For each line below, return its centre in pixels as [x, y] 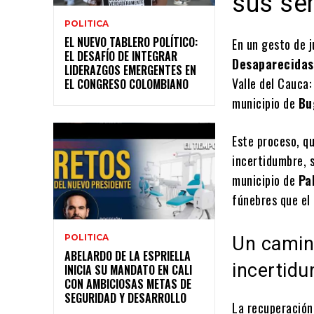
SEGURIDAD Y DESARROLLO [125, 298]
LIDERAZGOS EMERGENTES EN [130, 70]
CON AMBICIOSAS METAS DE [128, 284]
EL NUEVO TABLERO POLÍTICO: [131, 42]
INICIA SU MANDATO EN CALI [128, 270]
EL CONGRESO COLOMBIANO [127, 84]
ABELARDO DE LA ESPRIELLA [128, 256]
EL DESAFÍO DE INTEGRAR [121, 56]
